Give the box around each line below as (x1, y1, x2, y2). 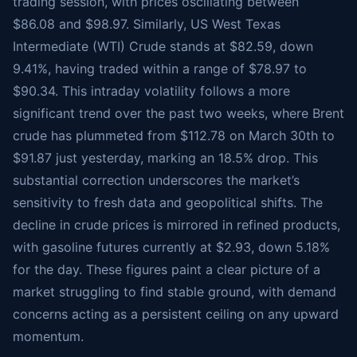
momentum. (13, 328, 84, 345)
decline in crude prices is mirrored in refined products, (13, 217, 340, 233)
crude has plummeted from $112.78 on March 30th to (13, 127, 335, 144)
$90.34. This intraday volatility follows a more (13, 83, 290, 100)
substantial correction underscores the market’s (13, 172, 300, 189)
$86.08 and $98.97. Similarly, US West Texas (13, 16, 280, 33)
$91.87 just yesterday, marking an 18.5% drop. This (13, 150, 318, 167)
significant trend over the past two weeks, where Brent (13, 105, 344, 122)
